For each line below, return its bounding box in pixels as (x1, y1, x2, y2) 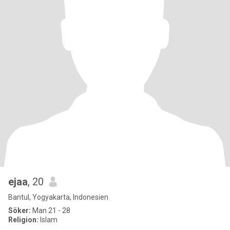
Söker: (8, 206, 31, 215)
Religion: (8, 216, 39, 224)
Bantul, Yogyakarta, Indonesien (8, 193, 108, 201)
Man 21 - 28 (31, 206, 70, 215)
